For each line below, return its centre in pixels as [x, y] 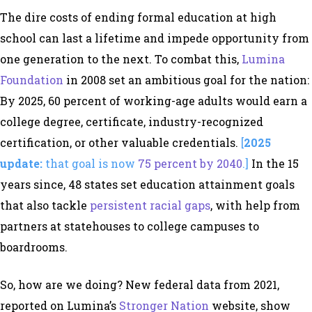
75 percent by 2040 [190, 163]
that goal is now [90, 163]
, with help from [255, 205]
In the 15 [274, 163]
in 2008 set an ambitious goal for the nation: [186, 80]
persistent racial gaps [150, 205]
